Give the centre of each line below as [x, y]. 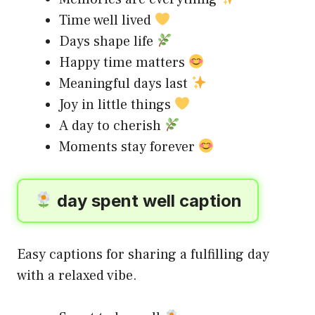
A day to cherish [112, 126]
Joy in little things [117, 105]
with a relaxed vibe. [77, 276]
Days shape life [108, 41]
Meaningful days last [125, 84]
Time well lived [107, 20]
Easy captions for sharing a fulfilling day [143, 255]
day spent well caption [148, 201]
